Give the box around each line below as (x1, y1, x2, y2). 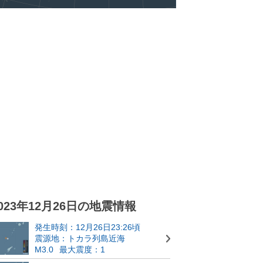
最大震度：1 (59, 245, 105, 254)
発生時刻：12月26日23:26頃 (35, 222, 140, 232)
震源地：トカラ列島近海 (35, 234, 125, 243)
